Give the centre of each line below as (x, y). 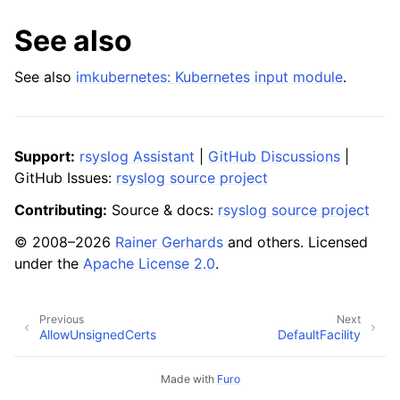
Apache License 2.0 (149, 263)
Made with (188, 379)
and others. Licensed (296, 242)
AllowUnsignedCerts (98, 334)
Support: (45, 156)
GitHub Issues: (65, 178)
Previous (62, 319)
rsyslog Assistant (137, 156)
